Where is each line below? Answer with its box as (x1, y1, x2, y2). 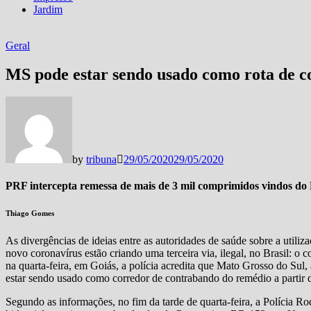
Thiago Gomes (6, 209, 54, 218)
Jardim (33, 3, 62, 15)
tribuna (86, 153, 117, 165)
